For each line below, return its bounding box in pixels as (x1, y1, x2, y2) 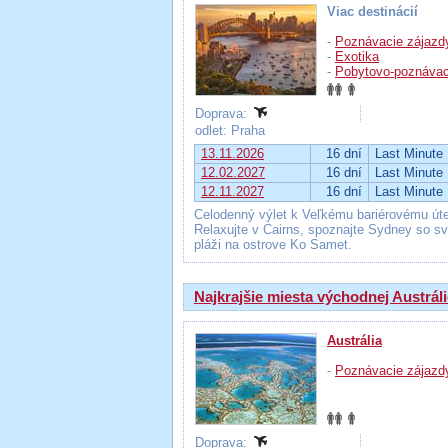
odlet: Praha (195, 123, 269, 138)
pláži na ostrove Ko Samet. (194, 237, 352, 252)
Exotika (335, 49, 379, 64)
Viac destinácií (327, 4, 418, 19)
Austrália (327, 333, 382, 348)
